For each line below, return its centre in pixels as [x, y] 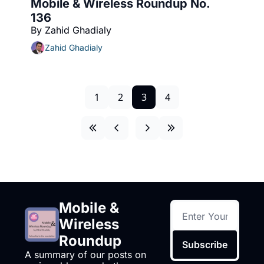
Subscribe [205, 244]
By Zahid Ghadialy [71, 30]
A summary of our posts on [85, 254]
